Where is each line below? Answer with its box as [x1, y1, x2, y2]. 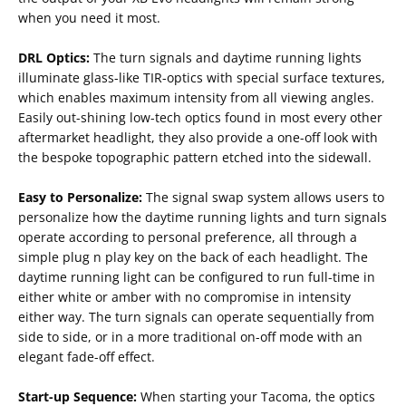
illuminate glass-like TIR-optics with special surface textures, [18, 69, 385, 87]
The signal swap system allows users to [146, 188, 384, 207]
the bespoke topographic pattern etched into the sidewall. [18, 149, 372, 167]
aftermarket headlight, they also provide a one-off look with [18, 129, 378, 147]
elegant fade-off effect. [18, 348, 155, 366]
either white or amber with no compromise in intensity [18, 288, 351, 306]
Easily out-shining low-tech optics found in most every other [18, 109, 382, 127]
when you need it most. [18, 9, 160, 27]
